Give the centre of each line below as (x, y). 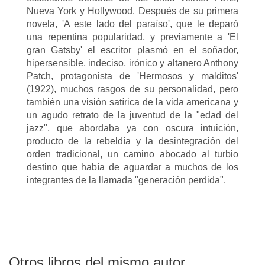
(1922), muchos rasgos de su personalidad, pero (132, 89)
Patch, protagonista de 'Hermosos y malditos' (132, 76)
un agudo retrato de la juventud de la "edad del (132, 115)
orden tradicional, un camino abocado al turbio (132, 154)
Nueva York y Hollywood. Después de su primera (132, 11)
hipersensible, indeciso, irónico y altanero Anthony (132, 63)
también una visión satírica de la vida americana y (132, 102)
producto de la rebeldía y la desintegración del (132, 141)
